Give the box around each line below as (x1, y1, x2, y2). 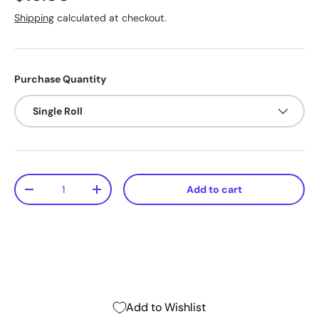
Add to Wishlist (126, 300, 206, 315)
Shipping (14, 11, 54, 24)
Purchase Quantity (14, 73, 107, 85)
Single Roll (33, 105, 83, 118)
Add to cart (186, 183, 242, 197)
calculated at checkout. (54, 11, 167, 24)
